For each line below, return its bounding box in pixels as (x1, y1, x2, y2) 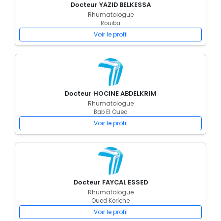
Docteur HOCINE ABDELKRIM (65, 89, 156, 98)
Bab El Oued (93, 108, 128, 116)
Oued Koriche (91, 197, 130, 205)
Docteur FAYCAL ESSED (73, 178, 148, 186)
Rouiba (101, 19, 120, 27)
